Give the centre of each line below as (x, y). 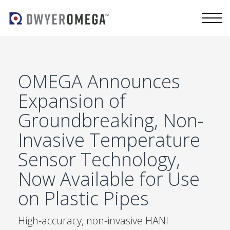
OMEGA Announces (99, 81)
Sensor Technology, (99, 159)
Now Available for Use (109, 179)
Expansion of (72, 101)
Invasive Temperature (109, 140)
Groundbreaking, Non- (111, 120)
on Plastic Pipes (83, 198)
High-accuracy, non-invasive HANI (93, 221)
